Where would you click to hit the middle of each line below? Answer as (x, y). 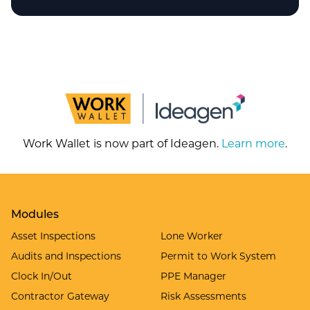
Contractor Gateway (60, 295)
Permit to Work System (218, 255)
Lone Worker (192, 235)
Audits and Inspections (66, 255)
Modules (35, 213)
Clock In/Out (42, 275)
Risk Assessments (203, 295)
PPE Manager (193, 275)
